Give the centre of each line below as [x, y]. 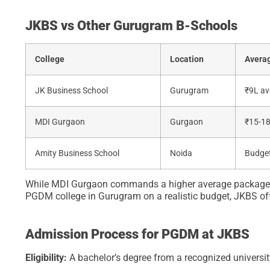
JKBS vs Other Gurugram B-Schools [131, 26]
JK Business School [71, 91]
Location [187, 60]
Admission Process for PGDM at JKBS [137, 234]
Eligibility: [47, 258]
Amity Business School [77, 154]
